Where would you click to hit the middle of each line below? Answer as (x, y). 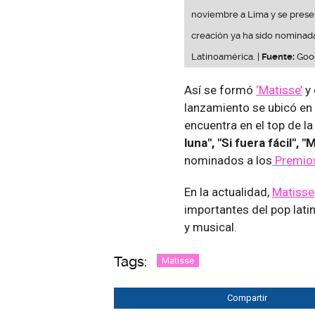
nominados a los (228, 161)
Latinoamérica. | (226, 57)
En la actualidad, (228, 192)
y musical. (211, 227)
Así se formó (220, 90)
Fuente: (278, 57)
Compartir (247, 298)
